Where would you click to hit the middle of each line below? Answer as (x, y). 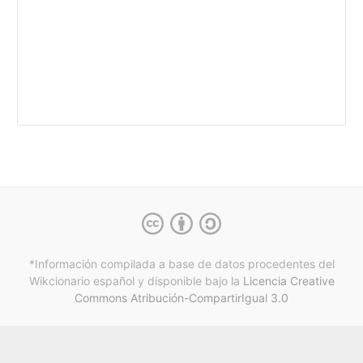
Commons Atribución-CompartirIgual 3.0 (181, 297)
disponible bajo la (193, 280)
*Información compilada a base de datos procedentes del (181, 263)
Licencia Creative (288, 280)
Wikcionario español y (86, 280)
